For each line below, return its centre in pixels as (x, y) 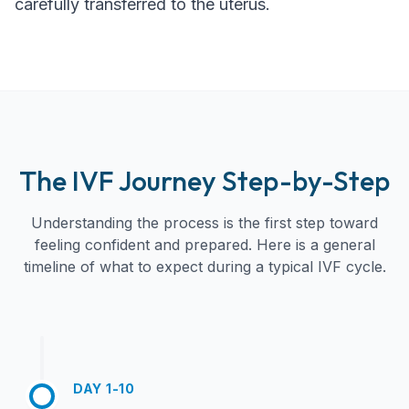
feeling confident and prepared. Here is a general (204, 245)
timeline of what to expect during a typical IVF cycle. (204, 267)
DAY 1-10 (104, 388)
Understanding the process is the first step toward (204, 223)
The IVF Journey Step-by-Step (204, 181)
